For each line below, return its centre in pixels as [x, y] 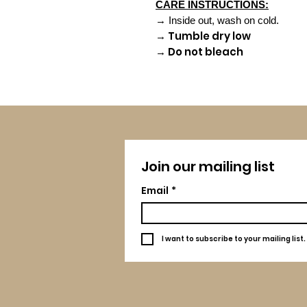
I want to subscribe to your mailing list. [234, 239]
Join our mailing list [208, 166]
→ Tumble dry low [203, 36]
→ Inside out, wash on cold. [217, 20]
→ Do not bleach [199, 51]
